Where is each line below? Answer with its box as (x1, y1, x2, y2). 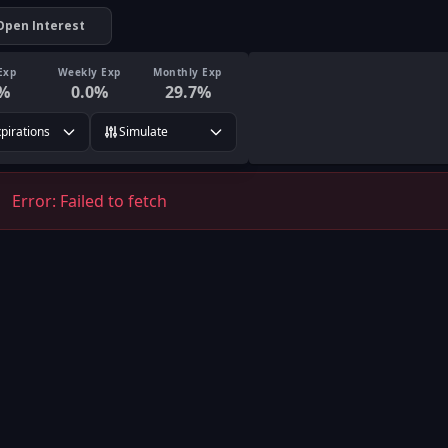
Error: (12, 190, 60, 212)
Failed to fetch (60, 190, 167, 212)
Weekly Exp (57, 64, 121, 79)
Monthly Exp (153, 64, 222, 79)
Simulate (118, 123, 168, 140)
